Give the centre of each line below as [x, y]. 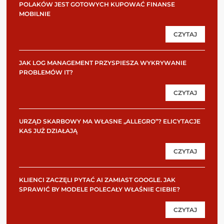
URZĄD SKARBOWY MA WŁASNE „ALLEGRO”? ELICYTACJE [110, 121]
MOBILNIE [35, 13]
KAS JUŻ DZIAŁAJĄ [49, 130]
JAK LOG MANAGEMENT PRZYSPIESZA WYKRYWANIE [103, 62]
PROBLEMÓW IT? [46, 72]
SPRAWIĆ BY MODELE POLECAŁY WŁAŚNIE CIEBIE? [99, 189]
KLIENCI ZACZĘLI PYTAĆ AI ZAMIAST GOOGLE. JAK [97, 179]
